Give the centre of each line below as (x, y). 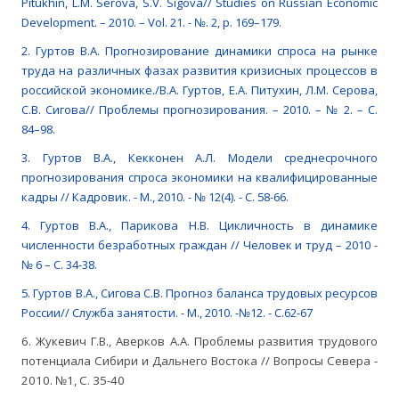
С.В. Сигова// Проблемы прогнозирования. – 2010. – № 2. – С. (199, 110)
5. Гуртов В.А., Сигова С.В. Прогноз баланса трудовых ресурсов (199, 293)
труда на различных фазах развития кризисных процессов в (199, 71)
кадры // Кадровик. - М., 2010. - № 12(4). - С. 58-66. (155, 197)
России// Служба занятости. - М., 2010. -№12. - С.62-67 (167, 313)
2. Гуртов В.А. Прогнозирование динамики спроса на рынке (199, 51)
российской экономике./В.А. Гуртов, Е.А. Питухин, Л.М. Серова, (199, 90)
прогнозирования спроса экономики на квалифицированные (199, 178)
